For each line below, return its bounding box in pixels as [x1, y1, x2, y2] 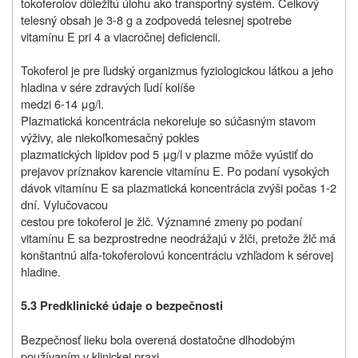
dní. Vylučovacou [21, 196, 108, 213]
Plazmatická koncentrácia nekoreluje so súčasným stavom [21, 112, 316, 129]
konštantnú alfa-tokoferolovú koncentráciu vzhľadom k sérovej [21, 246, 333, 264]
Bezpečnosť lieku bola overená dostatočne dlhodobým [21, 331, 295, 348]
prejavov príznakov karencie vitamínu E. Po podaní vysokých [21, 162, 329, 180]
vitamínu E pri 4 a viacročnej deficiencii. [21, 28, 221, 46]
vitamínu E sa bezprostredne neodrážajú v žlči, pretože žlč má [21, 229, 336, 247]
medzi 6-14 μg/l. [21, 95, 104, 113]
